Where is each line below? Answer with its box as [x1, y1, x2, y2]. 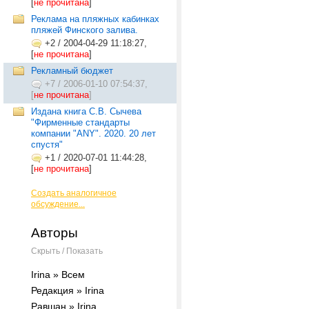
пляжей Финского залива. [31, 25, 138, 35]
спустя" [31, 139, 63, 150]
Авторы [31, 226, 78, 240]
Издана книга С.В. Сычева [31, 106, 141, 117]
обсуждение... [31, 199, 85, 209]
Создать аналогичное [31, 188, 117, 198]
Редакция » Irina [31, 285, 104, 296]
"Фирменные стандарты [31, 117, 130, 128]
